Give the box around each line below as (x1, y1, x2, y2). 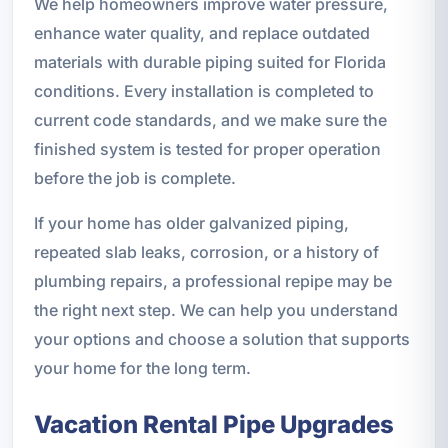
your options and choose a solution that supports (33, 328, 410, 349)
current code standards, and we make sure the (33, 109, 387, 130)
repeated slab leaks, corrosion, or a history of (33, 241, 379, 262)
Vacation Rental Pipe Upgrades (33, 409, 394, 439)
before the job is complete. (33, 167, 236, 188)
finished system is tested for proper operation (33, 138, 381, 159)
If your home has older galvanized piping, (33, 212, 349, 233)
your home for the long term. (33, 357, 251, 378)
